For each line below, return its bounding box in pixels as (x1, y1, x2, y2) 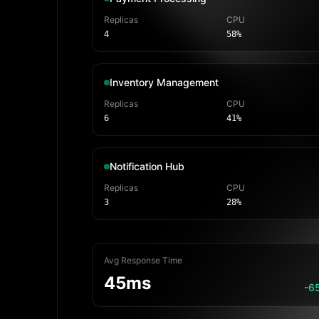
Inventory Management (110, 76, 219, 88)
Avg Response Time (104, 255, 182, 266)
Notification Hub (110, 160, 184, 172)
